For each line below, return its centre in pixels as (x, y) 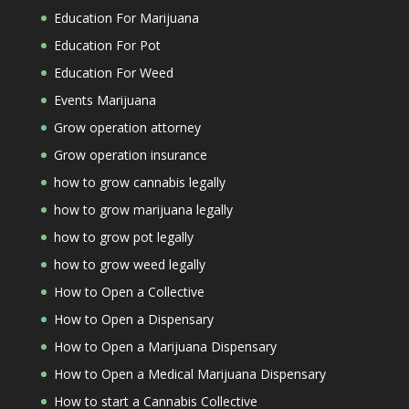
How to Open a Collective (129, 292)
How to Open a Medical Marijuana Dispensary (189, 374)
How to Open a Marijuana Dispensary (165, 346)
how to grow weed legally (129, 264)
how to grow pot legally (123, 237)
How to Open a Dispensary (133, 319)
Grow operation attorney (127, 127)
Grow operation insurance (130, 155)
